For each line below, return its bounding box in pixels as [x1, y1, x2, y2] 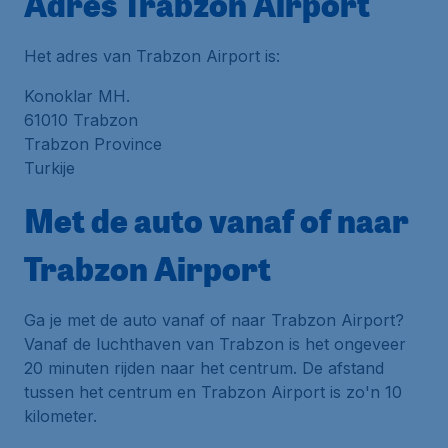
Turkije [24, 158, 75, 178]
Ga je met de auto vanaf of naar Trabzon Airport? [24, 310, 404, 330]
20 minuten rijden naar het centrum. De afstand [24, 358, 384, 378]
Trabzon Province [24, 134, 162, 154]
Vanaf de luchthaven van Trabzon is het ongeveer [24, 334, 406, 354]
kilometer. [24, 406, 97, 426]
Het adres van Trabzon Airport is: [24, 46, 280, 66]
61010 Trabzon [24, 110, 138, 130]
